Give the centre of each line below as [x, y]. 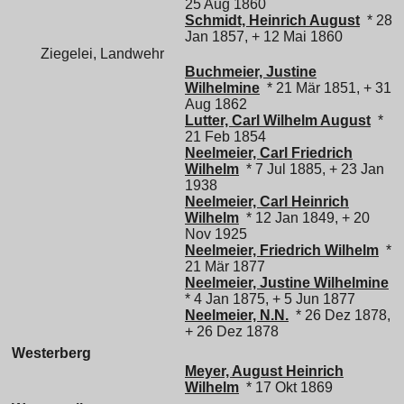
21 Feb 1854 [225, 136]
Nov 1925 [216, 234]
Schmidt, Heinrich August [272, 20]
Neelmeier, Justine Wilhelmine [287, 282]
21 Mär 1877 [225, 266]
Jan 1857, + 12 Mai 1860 [264, 36]
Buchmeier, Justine [251, 71]
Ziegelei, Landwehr [102, 54]
